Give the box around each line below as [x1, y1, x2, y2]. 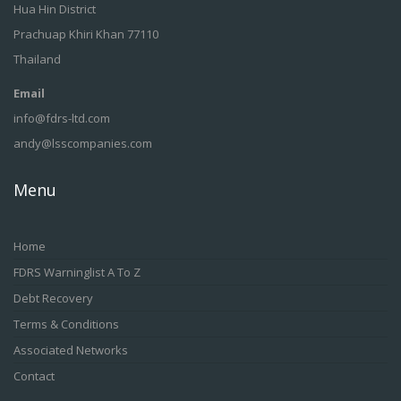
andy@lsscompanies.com [13, 135, 152, 151]
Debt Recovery [13, 290, 93, 306]
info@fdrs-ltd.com [13, 110, 110, 126]
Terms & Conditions [13, 316, 119, 332]
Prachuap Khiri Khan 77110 [13, 26, 158, 42]
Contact [13, 368, 55, 384]
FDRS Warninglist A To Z [13, 264, 141, 280]
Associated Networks [13, 342, 128, 358]
